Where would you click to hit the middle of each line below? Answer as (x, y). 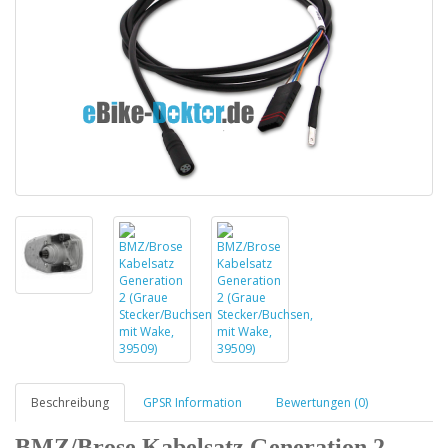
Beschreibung (70, 403)
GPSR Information (192, 403)
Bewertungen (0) (322, 403)
